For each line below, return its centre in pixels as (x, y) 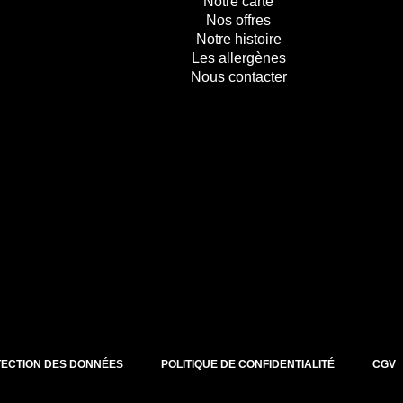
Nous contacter (238, 76)
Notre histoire (238, 39)
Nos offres (239, 20)
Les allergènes (238, 58)
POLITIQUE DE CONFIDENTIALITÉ (248, 364)
